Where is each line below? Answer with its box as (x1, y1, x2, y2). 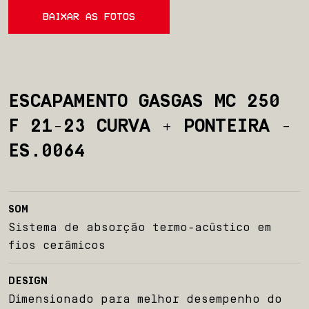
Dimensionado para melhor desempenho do (8, 292, 282, 306)
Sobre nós (117, 192, 192, 207)
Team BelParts (100, 269, 209, 284)
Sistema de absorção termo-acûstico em (8, 220, 271, 234)
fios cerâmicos (8, 238, 106, 252)
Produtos (121, 230, 188, 246)
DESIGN (8, 275, 48, 287)
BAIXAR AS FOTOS (43, 11, 135, 21)
